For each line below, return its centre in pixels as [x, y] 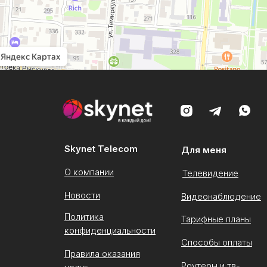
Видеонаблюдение [221, 196]
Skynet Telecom [101, 149]
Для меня [204, 150]
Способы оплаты [217, 242]
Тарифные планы [216, 219]
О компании [89, 172]
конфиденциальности [110, 230]
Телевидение [210, 173]
